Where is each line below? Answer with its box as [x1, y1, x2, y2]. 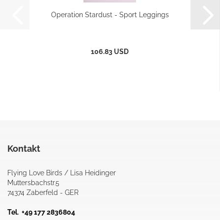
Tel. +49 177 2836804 [7, 208, 75, 216]
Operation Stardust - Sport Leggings [51, 11, 169, 19]
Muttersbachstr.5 [7, 179, 61, 187]
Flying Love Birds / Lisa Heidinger [7, 169, 116, 177]
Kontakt [7, 143, 40, 154]
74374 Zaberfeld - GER [7, 189, 79, 196]
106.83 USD [91, 48, 129, 55]
